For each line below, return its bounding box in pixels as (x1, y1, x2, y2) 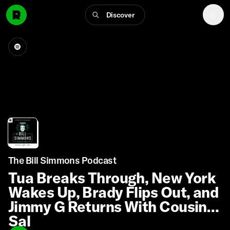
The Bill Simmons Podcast (8, 155, 117, 166)
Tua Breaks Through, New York (8, 168, 216, 187)
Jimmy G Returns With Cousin (8, 197, 207, 216)
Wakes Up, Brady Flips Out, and (8, 183, 219, 201)
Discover (106, 10, 135, 20)
